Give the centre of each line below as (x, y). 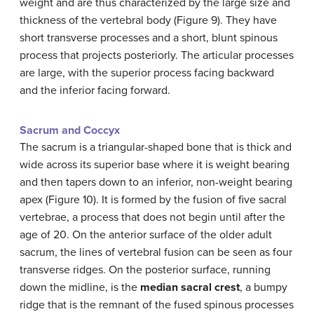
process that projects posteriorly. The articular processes (157, 55)
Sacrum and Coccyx (70, 130)
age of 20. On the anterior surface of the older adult (146, 234)
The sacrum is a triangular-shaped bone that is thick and (156, 147)
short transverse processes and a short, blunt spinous (149, 37)
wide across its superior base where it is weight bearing (155, 164)
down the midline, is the (80, 287)
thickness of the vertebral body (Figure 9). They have (148, 20)
